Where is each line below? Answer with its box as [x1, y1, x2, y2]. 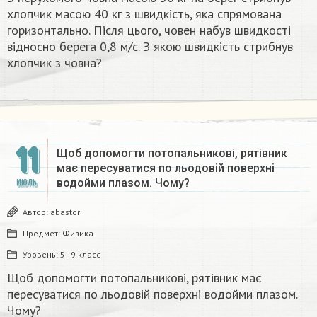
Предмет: [23, 228, 62, 239]
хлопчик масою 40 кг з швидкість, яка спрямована [7, 6, 282, 23]
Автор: [23, 207, 50, 218]
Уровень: [23, 249, 60, 260]
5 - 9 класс [60, 249, 100, 260]
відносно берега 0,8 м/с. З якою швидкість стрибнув [7, 38, 293, 55]
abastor [50, 207, 80, 218]
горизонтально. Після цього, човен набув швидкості [7, 22, 291, 39]
